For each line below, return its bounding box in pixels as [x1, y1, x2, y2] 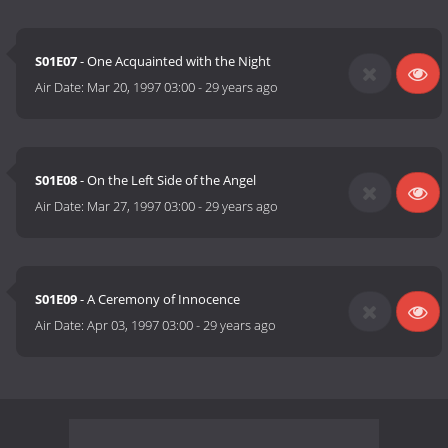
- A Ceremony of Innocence [77, 290, 241, 309]
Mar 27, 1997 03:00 [87, 197, 196, 216]
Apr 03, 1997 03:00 [87, 316, 194, 335]
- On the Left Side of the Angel [77, 171, 257, 190]
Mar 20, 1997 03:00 [87, 78, 196, 97]
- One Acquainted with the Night [77, 52, 272, 71]
